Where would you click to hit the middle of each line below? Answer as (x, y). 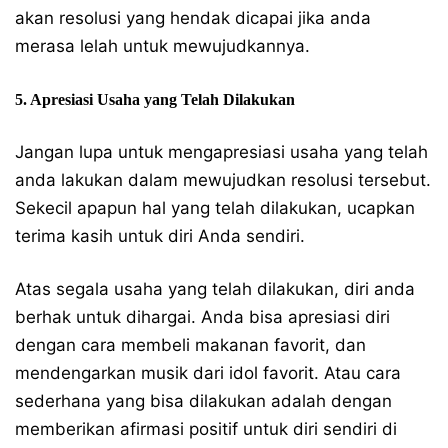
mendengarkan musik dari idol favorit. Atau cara (208, 372)
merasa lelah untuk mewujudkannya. (162, 45)
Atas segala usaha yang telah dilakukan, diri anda (215, 288)
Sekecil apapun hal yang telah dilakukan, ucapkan (215, 207)
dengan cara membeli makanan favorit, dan (190, 344)
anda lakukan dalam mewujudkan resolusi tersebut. (223, 179)
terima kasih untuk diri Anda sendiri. (160, 235)
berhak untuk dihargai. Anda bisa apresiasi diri (202, 316)
